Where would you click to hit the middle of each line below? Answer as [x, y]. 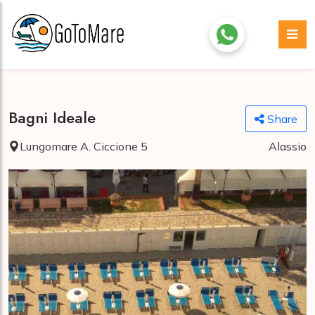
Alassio [288, 146]
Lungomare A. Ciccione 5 [84, 146]
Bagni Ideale [52, 117]
